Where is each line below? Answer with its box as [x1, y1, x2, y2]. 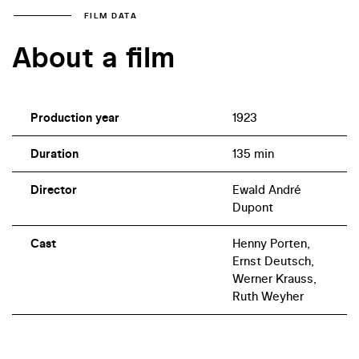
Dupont [232, 198, 273, 216]
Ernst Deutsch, [232, 252, 314, 269]
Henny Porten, [232, 234, 310, 252]
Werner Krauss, [232, 269, 317, 287]
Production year [30, 108, 119, 126]
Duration [30, 144, 79, 162]
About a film [12, 37, 175, 78]
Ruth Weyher [232, 287, 304, 305]
